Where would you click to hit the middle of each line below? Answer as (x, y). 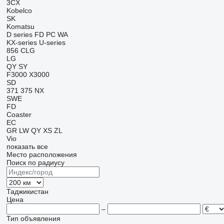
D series (19, 34)
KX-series (21, 42)
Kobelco (19, 10)
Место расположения (41, 154)
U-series (52, 42)
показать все (27, 146)
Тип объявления (33, 218)
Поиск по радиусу (35, 162)
